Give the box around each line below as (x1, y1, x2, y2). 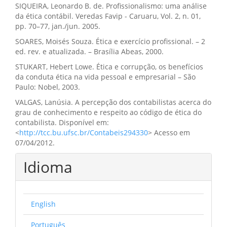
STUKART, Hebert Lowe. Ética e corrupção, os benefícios (15, 62, 203, 71)
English (31, 199, 56, 209)
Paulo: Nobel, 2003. (15, 82, 80, 92)
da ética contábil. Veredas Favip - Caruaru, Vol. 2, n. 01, (15, 11, 201, 21)
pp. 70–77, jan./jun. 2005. (15, 21, 100, 31)
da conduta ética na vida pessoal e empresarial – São (15, 72, 196, 82)
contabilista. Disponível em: (15, 118, 109, 127)
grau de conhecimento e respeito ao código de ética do (15, 107, 202, 117)
